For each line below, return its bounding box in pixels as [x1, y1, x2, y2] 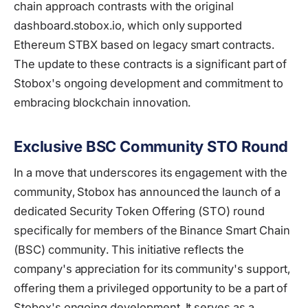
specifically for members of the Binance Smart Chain [14, 223, 290, 238]
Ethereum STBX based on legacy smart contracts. [14, 38, 274, 52]
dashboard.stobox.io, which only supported [14, 19, 242, 33]
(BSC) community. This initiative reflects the [14, 243, 244, 257]
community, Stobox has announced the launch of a [14, 185, 280, 199]
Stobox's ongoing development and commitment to [14, 76, 283, 91]
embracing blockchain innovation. [14, 96, 191, 110]
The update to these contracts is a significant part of [14, 57, 287, 71]
